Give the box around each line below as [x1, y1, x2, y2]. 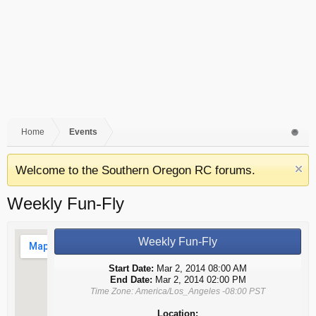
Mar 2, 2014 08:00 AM [154, 263, 247, 274]
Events [69, 127, 97, 137]
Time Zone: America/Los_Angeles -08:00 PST [90, 286, 265, 296]
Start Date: [109, 263, 154, 274]
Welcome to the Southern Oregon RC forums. [16, 163, 255, 177]
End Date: [109, 274, 152, 285]
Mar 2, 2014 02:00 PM [152, 274, 246, 285]
